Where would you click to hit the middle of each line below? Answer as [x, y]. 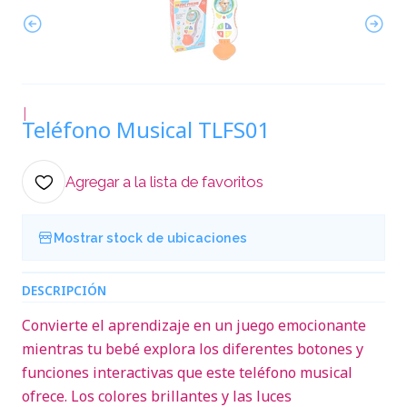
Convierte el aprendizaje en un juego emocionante [194, 325]
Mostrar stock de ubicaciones [150, 237]
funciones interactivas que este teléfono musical [187, 372]
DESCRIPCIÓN [64, 290]
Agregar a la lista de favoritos [164, 182]
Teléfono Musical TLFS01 [146, 129]
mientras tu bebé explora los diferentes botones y [193, 349]
